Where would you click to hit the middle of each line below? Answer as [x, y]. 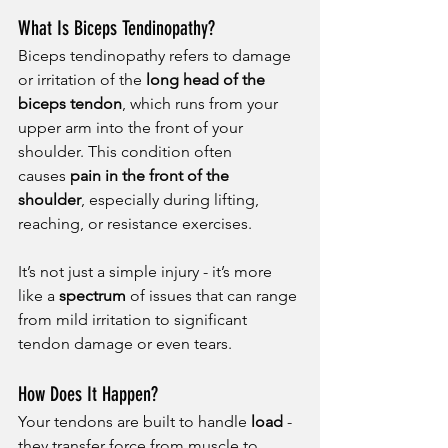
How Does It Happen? [88, 394]
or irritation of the [82, 80]
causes [44, 176]
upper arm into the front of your [132, 128]
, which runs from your [202, 104]
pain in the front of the [151, 176]
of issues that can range [213, 296]
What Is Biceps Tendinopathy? [116, 28]
